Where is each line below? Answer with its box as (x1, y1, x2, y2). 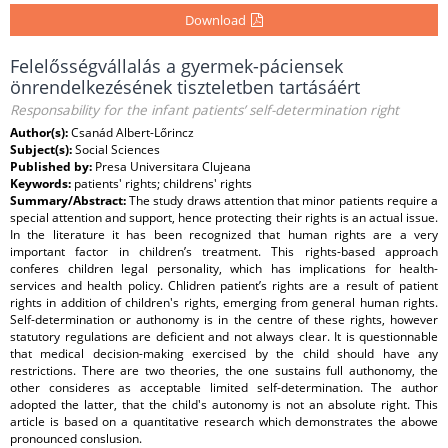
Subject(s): (10, 141, 75, 158)
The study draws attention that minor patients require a (129, 192, 439, 209)
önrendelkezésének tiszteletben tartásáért (10, 75, 360, 99)
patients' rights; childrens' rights (74, 175, 252, 192)
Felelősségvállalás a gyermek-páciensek (10, 54, 343, 78)
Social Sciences (75, 141, 160, 158)
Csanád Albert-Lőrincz (71, 124, 194, 141)
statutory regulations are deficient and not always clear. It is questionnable (10, 328, 438, 345)
